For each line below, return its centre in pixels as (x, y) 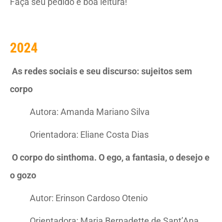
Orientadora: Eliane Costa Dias (89, 135)
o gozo (23, 175)
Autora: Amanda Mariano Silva (90, 112)
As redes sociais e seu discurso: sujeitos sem (102, 71)
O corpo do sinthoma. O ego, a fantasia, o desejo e (111, 157)
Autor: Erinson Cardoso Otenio (89, 198)
